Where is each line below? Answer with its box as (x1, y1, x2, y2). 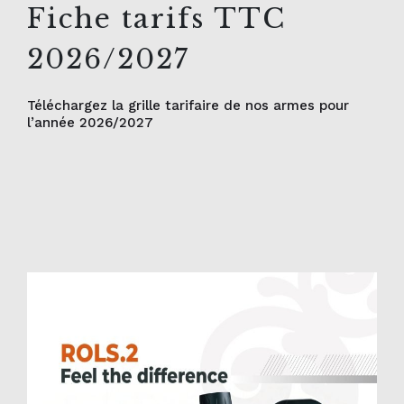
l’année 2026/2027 (27, 115, 153, 132)
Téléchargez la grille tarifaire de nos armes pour (27, 97, 349, 115)
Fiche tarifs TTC (27, 2, 286, 36)
